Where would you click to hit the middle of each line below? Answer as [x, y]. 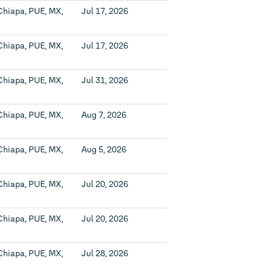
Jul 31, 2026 [105, 80]
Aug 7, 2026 [104, 115]
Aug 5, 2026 [104, 150]
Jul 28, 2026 [105, 253]
